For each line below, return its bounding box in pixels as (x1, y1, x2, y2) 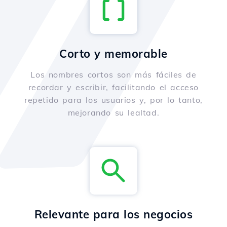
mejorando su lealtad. (67, 107, 160, 118)
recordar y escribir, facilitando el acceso (28, 82, 199, 93)
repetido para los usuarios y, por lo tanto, (24, 95, 203, 105)
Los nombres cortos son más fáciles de (30, 69, 197, 80)
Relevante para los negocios (34, 207, 193, 222)
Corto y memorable (59, 47, 168, 61)
